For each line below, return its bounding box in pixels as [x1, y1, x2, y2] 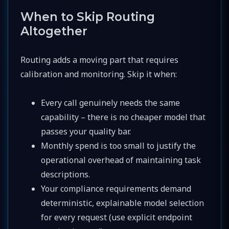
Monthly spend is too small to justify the [41, 140, 196, 151]
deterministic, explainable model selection [41, 197, 204, 209]
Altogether [20, 24, 87, 38]
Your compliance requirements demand [41, 182, 191, 194]
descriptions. [41, 168, 90, 180]
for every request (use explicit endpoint [41, 211, 192, 223]
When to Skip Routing [20, 9, 155, 24]
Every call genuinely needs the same [41, 97, 180, 108]
